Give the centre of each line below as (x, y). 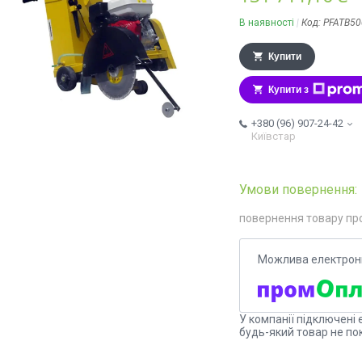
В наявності (267, 23)
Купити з (288, 90)
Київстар (274, 137)
